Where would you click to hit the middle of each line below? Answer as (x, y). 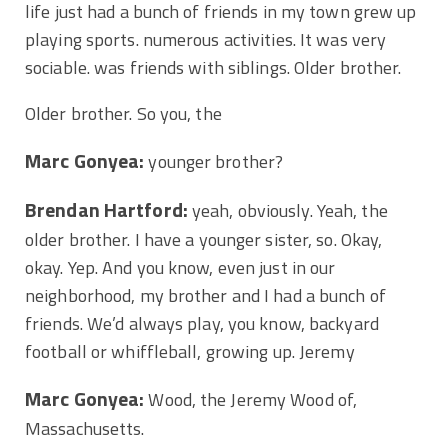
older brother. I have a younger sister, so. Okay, (204, 239)
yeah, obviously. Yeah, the (287, 210)
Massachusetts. (85, 428)
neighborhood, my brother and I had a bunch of (205, 295)
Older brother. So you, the (125, 113)
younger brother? (216, 161)
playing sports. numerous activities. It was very (206, 39)
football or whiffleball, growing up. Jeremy (192, 351)
